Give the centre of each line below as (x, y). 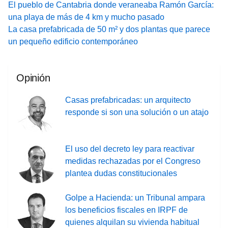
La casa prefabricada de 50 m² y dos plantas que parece (109, 30)
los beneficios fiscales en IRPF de (126, 210)
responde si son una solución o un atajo (137, 112)
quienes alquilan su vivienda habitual (132, 222)
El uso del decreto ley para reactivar (130, 149)
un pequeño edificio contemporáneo (73, 42)
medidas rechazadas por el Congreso (133, 161)
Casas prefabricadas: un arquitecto (128, 100)
